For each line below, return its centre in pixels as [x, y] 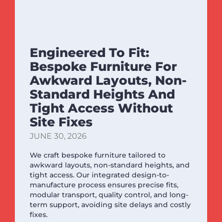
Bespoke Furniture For [103, 66]
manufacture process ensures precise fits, [104, 185]
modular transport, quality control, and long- [109, 194]
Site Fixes [61, 122]
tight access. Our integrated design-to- [99, 175]
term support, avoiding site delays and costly [110, 204]
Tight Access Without [101, 108]
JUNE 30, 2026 [58, 136]
